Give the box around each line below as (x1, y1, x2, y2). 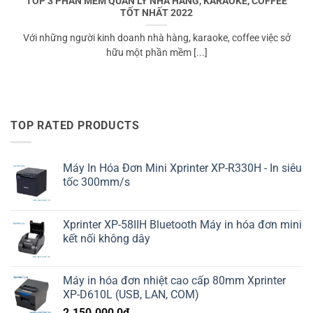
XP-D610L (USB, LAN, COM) (63, 288, 199, 302)
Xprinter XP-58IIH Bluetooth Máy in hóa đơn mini (63, 218, 302, 232)
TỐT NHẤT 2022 (120, 7, 193, 19)
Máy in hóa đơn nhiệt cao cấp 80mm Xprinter (63, 274, 286, 288)
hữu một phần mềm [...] (105, 47, 208, 59)
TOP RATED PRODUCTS (10, 118, 140, 132)
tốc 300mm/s (63, 175, 130, 189)
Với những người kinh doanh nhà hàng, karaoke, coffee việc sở (22, 32, 291, 44)
